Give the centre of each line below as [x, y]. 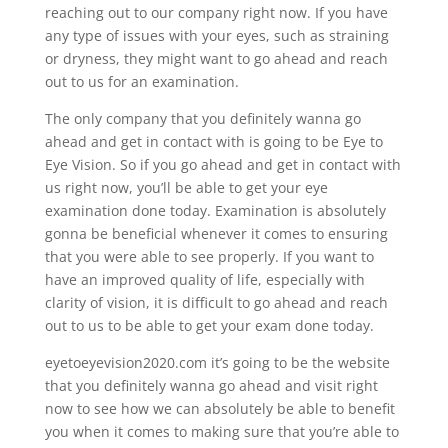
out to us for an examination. [141, 81]
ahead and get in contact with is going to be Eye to [213, 141]
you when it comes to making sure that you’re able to [221, 431]
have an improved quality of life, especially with [204, 279]
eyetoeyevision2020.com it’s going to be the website [217, 362]
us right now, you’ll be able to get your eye [186, 187]
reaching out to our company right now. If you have [216, 12]
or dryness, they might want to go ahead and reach [216, 58]
